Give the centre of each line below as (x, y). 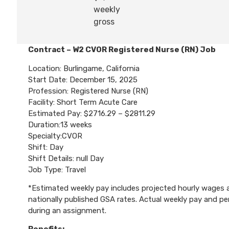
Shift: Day (46, 147)
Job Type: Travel (57, 169)
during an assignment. (67, 210)
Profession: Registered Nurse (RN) (88, 91)
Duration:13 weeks (60, 124)
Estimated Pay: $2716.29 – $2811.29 (92, 113)
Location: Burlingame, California (84, 68)
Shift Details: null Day (66, 158)
